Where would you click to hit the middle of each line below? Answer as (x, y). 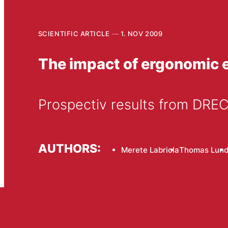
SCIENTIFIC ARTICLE (74, 33)
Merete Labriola (150, 150)
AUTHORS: (69, 148)
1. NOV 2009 (142, 33)
